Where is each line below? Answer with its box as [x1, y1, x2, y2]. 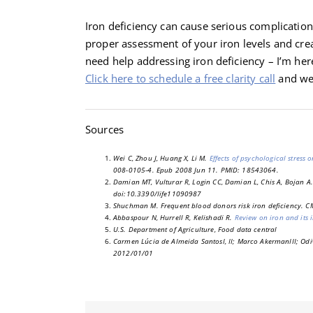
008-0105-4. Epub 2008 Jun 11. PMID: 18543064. [113, 164, 279, 175]
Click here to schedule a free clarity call [85, 71, 276, 85]
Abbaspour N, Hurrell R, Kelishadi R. [113, 212, 235, 222]
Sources [85, 122, 124, 136]
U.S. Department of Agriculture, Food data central [113, 224, 277, 234]
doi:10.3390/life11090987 [113, 188, 202, 198]
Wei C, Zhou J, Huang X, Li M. [113, 152, 210, 163]
